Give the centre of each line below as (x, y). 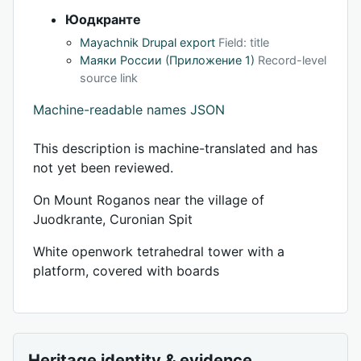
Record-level (292, 60)
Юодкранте (103, 19)
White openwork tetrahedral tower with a (159, 251)
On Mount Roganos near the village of (149, 199)
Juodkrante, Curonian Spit (113, 219)
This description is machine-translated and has (175, 148)
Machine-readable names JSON (129, 109)
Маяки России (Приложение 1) (167, 60)
